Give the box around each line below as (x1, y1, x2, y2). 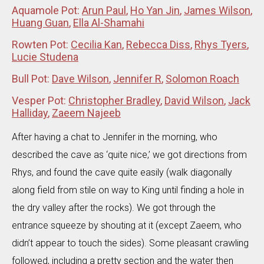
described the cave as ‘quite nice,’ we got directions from (12, 148, 247, 160)
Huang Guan (12, 16, 69, 29)
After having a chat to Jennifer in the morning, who (12, 131, 217, 143)
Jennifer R (113, 72, 161, 85)
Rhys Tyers (194, 38, 247, 51)
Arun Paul (82, 4, 126, 16)
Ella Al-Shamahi (73, 16, 144, 29)
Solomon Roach (166, 72, 239, 85)
